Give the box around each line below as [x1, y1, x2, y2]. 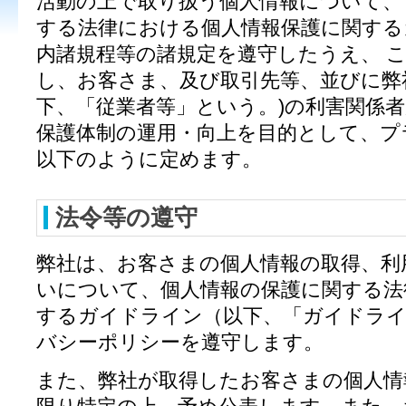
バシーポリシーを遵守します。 [36, 331, 324, 354]
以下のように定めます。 [36, 147, 262, 170]
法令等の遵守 [55, 205, 198, 231]
